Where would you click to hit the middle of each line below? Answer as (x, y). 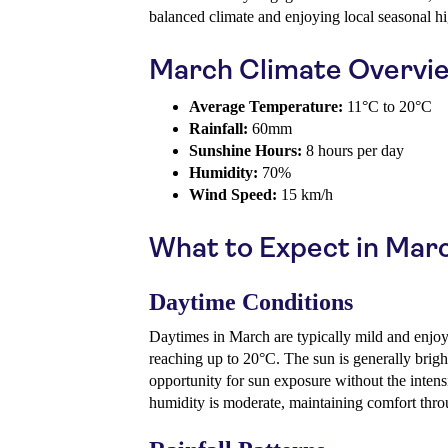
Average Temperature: (266, 107)
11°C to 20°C (387, 107)
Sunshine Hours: (245, 151)
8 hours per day (353, 151)
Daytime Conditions (251, 302)
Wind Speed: (233, 195)
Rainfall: (218, 129)
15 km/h (305, 195)
